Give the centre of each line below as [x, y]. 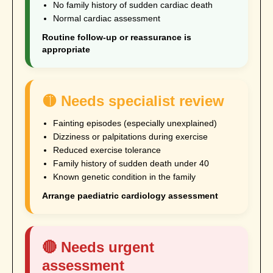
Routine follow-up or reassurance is [117, 37]
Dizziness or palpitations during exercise [130, 137]
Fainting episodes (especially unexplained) [135, 123]
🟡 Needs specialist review [133, 101]
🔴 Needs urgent [98, 247]
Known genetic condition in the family [124, 177]
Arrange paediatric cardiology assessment [130, 196]
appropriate [66, 50]
